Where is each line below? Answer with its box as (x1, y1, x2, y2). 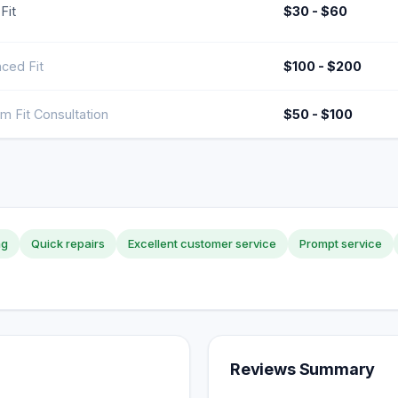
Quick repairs (31, 236, 105, 251)
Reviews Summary (230, 360, 376, 378)
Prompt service (299, 236, 382, 251)
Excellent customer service (128, 236, 276, 251)
